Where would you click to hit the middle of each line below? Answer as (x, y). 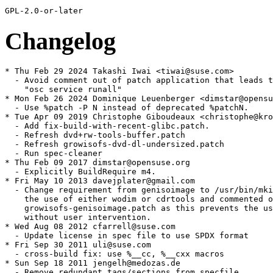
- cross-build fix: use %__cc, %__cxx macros (115, 254)
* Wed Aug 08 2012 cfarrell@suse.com (90, 227)
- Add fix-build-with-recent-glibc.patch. (107, 126)
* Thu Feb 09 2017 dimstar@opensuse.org (97, 163)
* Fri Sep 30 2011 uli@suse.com (78, 245)
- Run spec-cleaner (54, 154)
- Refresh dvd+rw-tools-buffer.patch (95, 135)
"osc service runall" (63, 90)
